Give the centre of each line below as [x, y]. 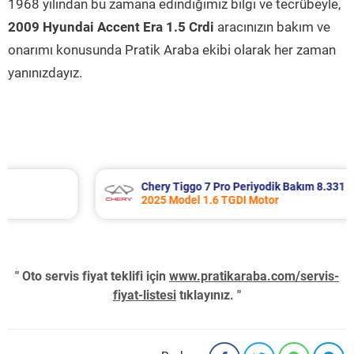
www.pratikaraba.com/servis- [254, 276]
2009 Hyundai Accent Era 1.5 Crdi [111, 27]
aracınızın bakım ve [272, 27]
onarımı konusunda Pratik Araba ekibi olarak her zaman [172, 50]
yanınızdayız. [45, 73]
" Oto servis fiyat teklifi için [92, 276]
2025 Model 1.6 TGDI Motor [154, 200]
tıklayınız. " [209, 295]
